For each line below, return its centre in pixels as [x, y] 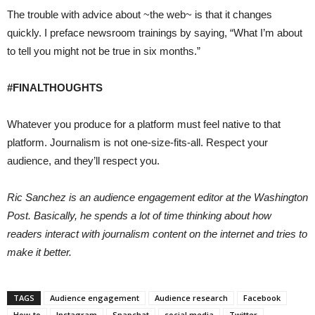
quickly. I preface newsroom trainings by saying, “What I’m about [155, 33]
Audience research [191, 298]
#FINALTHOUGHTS [55, 88]
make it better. [39, 252]
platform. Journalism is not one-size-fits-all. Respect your [137, 143]
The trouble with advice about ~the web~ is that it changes [140, 15]
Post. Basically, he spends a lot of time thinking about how [139, 216]
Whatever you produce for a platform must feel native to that [144, 124]
